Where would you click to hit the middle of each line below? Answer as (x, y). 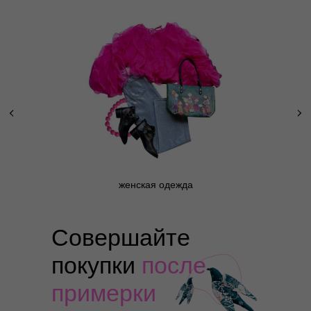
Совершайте (121, 237)
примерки (104, 293)
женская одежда (155, 185)
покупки (96, 265)
